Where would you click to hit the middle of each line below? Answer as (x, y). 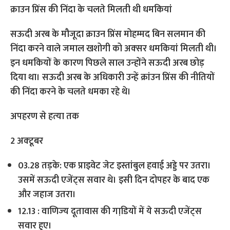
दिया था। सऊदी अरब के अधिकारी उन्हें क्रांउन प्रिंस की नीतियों (113, 78)
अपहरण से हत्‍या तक (45, 117)
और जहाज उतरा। (47, 195)
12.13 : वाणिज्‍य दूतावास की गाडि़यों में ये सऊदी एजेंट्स (110, 212)
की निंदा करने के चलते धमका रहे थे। (71, 92)
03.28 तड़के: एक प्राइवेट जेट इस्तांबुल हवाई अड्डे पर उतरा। (115, 166)
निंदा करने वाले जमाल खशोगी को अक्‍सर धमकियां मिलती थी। (114, 49)
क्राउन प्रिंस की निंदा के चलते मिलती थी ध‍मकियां (91, 10)
